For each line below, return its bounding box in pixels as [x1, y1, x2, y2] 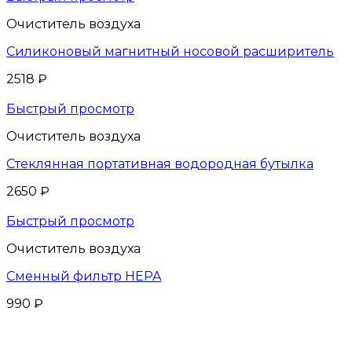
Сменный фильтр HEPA [6, 268, 161, 284]
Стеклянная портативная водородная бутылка [6, 156, 313, 171]
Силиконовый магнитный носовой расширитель [6, 43, 334, 59]
